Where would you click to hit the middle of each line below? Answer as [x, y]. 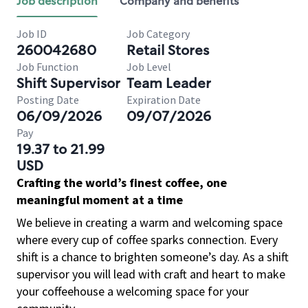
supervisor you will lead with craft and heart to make [151, 274]
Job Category [158, 34]
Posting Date [48, 100]
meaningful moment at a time [100, 200]
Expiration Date [164, 100]
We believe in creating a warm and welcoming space [150, 222]
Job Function [47, 67]
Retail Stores [168, 50]
